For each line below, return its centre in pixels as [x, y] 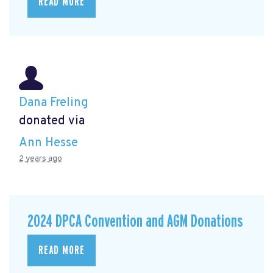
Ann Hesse [48, 143]
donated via [52, 121]
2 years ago [41, 158]
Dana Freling [54, 103]
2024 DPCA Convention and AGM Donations [135, 221]
